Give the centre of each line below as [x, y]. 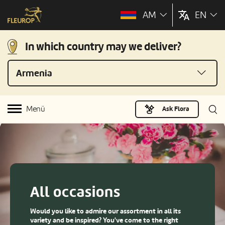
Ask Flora [176, 109]
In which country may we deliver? [103, 47]
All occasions [75, 192]
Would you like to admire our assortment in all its [105, 211]
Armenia [34, 73]
